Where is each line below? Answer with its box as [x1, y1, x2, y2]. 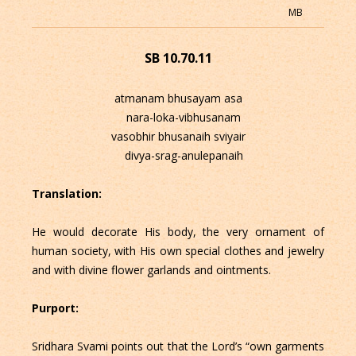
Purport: [31, 300, 82, 316]
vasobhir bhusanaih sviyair [110, 129, 246, 145]
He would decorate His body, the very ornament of [31, 224, 325, 240]
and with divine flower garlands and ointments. [31, 262, 271, 278]
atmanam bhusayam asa [114, 91, 242, 106]
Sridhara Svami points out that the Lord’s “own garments [31, 339, 325, 354]
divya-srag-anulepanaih [113, 148, 243, 164]
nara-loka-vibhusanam [115, 110, 241, 126]
